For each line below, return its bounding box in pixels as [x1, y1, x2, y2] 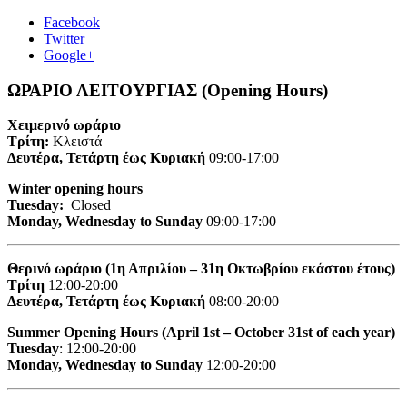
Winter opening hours [7, 181, 143, 197]
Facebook [44, 14, 100, 30]
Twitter [44, 30, 84, 46]
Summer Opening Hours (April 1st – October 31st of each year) [7, 324, 395, 341]
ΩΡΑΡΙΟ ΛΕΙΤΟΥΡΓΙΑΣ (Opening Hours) [7, 80, 328, 100]
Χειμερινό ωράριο [7, 117, 124, 134]
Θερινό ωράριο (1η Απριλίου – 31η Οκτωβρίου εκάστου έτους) [7, 261, 395, 277]
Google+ [44, 46, 94, 63]
